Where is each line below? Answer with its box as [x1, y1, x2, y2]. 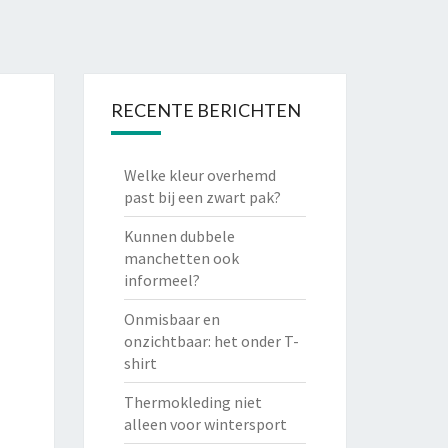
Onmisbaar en [123, 309, 220, 329]
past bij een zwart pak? [123, 187, 281, 207]
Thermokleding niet [123, 392, 262, 412]
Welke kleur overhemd [123, 165, 276, 185]
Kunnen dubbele [123, 226, 235, 246]
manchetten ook [123, 248, 239, 268]
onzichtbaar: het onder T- [123, 331, 299, 351]
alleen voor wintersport [123, 414, 287, 434]
